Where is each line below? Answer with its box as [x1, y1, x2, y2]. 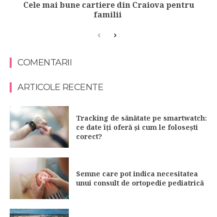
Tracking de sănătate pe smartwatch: [76, 113, 207, 123]
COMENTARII [17, 57, 72, 68]
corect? [76, 131, 103, 141]
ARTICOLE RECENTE [17, 82, 103, 93]
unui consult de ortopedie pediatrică [76, 178, 204, 187]
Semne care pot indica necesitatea [76, 169, 199, 178]
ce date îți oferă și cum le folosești [76, 122, 199, 132]
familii [93, 9, 124, 20]
